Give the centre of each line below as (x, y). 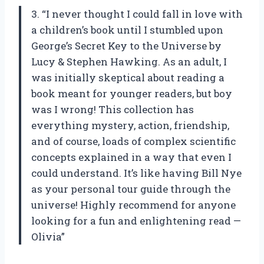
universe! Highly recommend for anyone (133, 204)
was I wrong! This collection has (113, 109)
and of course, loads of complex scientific (133, 141)
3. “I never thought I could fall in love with (137, 14)
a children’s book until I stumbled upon (127, 29)
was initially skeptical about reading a (128, 77)
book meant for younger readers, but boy (132, 93)
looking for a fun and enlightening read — (136, 220)
